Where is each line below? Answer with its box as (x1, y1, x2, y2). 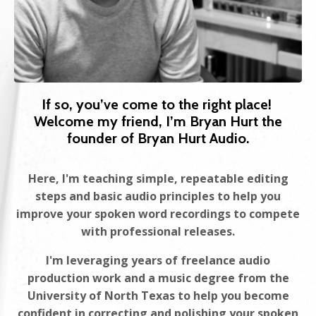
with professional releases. (81, 223, 235, 239)
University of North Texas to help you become (27, 287, 289, 303)
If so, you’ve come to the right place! (41, 95, 275, 113)
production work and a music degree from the (27, 269, 289, 286)
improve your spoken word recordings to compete (16, 205, 300, 221)
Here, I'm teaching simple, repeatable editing (28, 170, 288, 186)
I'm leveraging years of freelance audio (46, 252, 270, 268)
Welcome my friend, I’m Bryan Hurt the (34, 112, 282, 130)
